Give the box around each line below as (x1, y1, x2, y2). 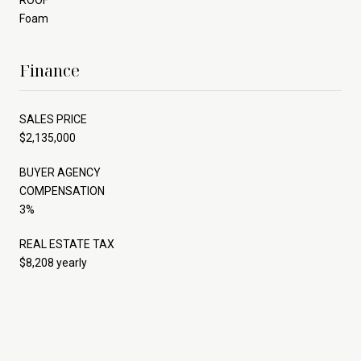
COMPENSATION (19, 184, 105, 197)
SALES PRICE (19, 112, 87, 126)
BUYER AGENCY (19, 165, 101, 179)
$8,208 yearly (19, 255, 87, 269)
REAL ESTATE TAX (19, 237, 114, 251)
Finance (19, 59, 80, 81)
